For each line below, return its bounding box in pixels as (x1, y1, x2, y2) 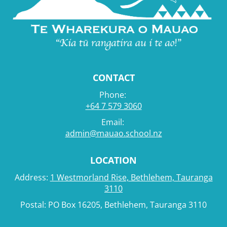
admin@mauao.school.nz (65, 127, 162, 139)
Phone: (99, 89, 128, 100)
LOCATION (90, 154, 137, 166)
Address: (14, 171, 50, 183)
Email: (101, 116, 126, 128)
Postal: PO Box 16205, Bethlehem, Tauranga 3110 (20, 199, 207, 210)
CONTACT (92, 71, 135, 84)
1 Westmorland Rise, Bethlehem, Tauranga (50, 171, 213, 183)
